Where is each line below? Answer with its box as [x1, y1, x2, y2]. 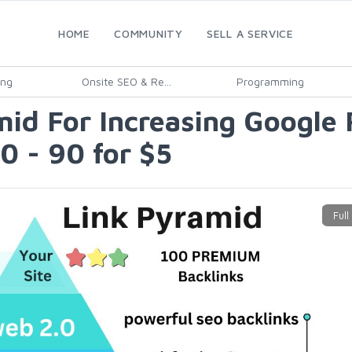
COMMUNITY [114, 27, 183, 40]
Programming [236, 75, 304, 88]
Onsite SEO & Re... [82, 75, 171, 88]
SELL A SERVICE [207, 27, 294, 40]
